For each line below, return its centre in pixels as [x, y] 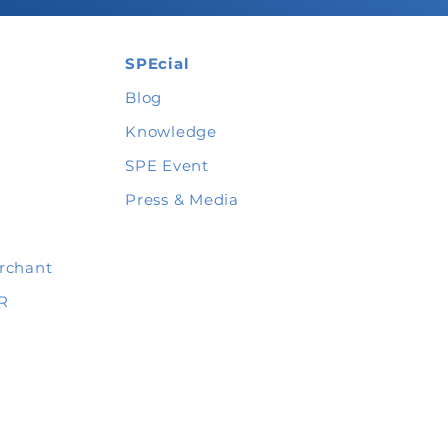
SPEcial [157, 63]
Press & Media [182, 199]
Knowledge [171, 131]
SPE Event [167, 165]
